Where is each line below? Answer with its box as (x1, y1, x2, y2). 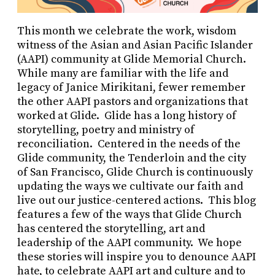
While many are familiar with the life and (17, 66, 228, 81)
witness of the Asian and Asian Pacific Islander (17, 38, 253, 53)
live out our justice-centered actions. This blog (17, 193, 256, 208)
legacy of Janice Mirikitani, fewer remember (17, 80, 246, 95)
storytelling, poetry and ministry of (17, 123, 195, 137)
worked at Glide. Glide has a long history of (17, 109, 236, 123)
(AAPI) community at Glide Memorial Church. (17, 52, 249, 67)
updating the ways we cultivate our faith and (17, 179, 243, 194)
